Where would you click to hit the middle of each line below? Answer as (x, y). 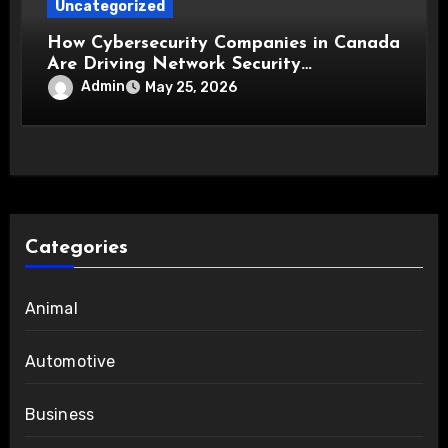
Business (59, 414)
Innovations (97, 86)
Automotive (70, 361)
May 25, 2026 (191, 88)
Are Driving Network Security (174, 65)
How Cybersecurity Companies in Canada (224, 44)
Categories (76, 247)
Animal (51, 308)
